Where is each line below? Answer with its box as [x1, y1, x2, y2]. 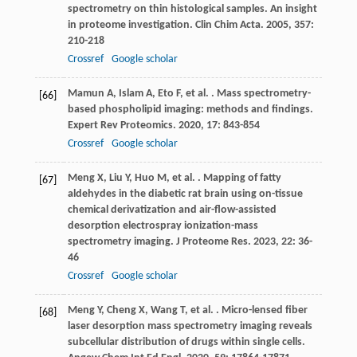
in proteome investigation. [67, 19, 195, 32]
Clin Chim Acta [194, 19, 261, 32]
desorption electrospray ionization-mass [67, 220, 258, 233]
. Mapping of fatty [194, 172, 281, 185]
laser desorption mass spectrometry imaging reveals [67, 320, 312, 333]
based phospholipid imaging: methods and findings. [67, 104, 313, 116]
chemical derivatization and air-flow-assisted [67, 204, 277, 217]
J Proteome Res [175, 236, 248, 249]
